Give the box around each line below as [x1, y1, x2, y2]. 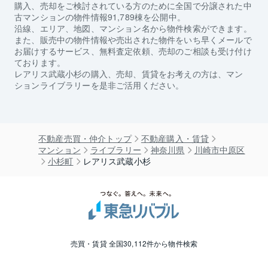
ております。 [14, 56, 66, 69]
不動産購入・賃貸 [141, 132, 209, 145]
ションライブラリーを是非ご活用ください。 [14, 79, 184, 92]
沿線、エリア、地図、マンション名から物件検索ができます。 [14, 22, 252, 35]
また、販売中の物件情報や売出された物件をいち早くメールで [14, 33, 252, 46]
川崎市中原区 [194, 144, 245, 156]
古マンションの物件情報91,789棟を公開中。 [14, 11, 185, 23]
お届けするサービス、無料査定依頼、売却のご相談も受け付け [14, 45, 252, 57]
